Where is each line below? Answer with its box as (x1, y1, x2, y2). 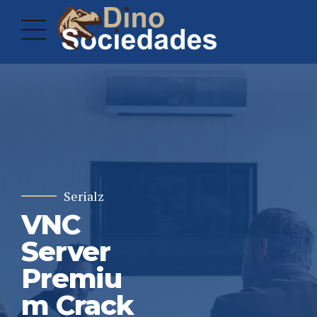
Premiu (21, 261, 122, 295)
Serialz (64, 188, 104, 204)
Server (21, 234, 111, 268)
